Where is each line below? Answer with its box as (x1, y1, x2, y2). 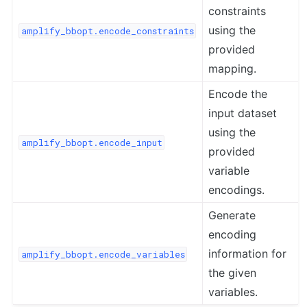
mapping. (208, 62, 257, 76)
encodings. (208, 183, 265, 197)
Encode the (208, 87, 268, 101)
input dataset (208, 106, 278, 121)
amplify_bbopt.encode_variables (21, 248, 185, 261)
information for (208, 247, 287, 261)
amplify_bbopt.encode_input (21, 136, 162, 149)
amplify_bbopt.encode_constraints (21, 25, 194, 38)
